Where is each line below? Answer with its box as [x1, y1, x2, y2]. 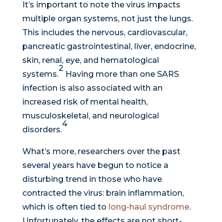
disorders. [22, 125, 62, 135]
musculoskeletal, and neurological [22, 111, 159, 121]
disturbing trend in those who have [22, 174, 162, 184]
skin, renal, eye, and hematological [22, 55, 159, 65]
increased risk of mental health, [22, 97, 148, 107]
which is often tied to [22, 202, 109, 212]
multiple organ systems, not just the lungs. [22, 14, 193, 24]
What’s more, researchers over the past [22, 147, 180, 157]
